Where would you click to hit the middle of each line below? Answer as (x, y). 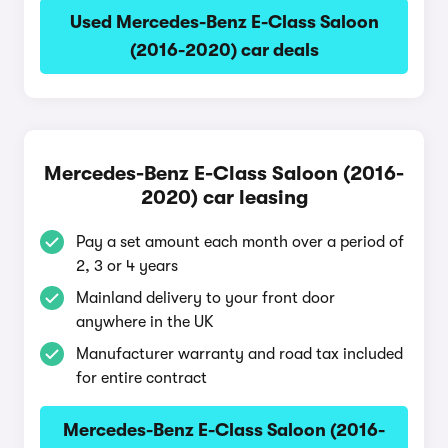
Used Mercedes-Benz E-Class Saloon (224, 22)
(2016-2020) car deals (224, 50)
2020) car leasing (224, 197)
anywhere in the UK (145, 322)
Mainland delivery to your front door (205, 298)
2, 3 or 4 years (127, 266)
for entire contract (141, 378)
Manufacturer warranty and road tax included (239, 354)
